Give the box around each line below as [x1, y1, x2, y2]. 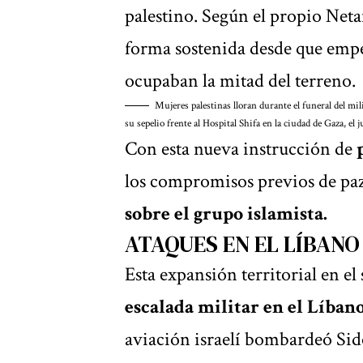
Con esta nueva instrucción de [125, 135, 357, 161]
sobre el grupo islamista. [125, 200, 327, 226]
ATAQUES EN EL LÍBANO [125, 228, 360, 259]
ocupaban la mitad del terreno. [125, 67, 356, 93]
